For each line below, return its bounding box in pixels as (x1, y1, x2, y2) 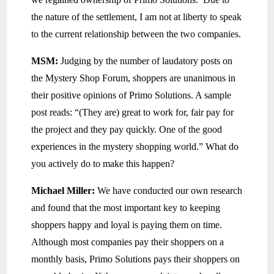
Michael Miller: (31, 185, 98, 196)
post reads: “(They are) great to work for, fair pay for (31, 107, 234, 118)
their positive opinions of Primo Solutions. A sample (31, 90, 232, 101)
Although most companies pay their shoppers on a (31, 237, 224, 248)
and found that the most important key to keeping (31, 202, 221, 213)
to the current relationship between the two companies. (31, 29, 242, 40)
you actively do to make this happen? (31, 158, 175, 169)
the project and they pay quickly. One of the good (31, 124, 223, 135)
